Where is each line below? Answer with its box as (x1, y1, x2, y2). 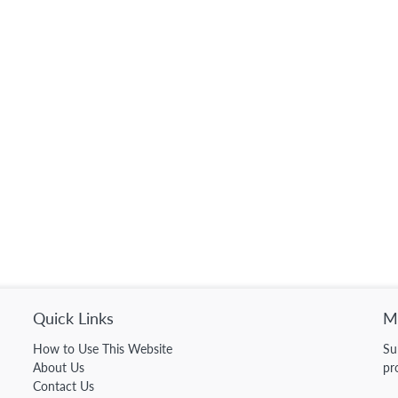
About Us (33, 360, 85, 376)
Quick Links (33, 308, 115, 329)
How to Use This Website (33, 341, 173, 357)
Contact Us (33, 378, 95, 394)
